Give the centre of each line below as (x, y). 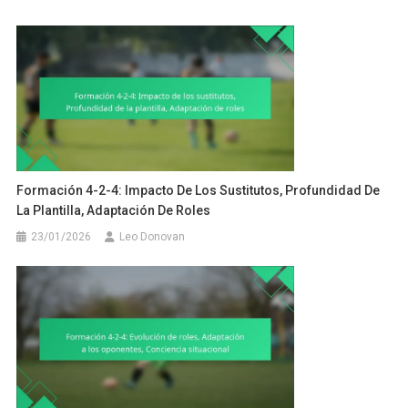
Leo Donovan (153, 237)
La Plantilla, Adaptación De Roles (114, 211)
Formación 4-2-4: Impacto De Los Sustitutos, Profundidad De (199, 191)
